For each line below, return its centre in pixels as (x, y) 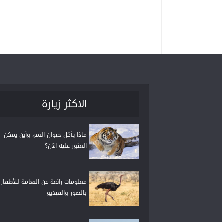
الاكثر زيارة (64, 104)
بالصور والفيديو (67, 193)
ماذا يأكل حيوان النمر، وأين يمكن (45, 135)
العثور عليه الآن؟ (66, 145)
